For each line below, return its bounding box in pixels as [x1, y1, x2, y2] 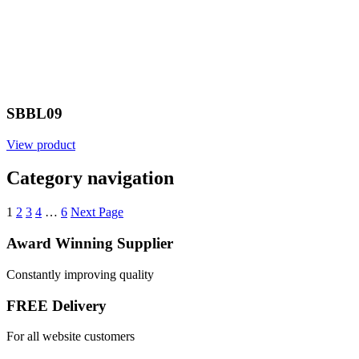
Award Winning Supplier [6, 235, 173, 252]
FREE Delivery [6, 296, 107, 314]
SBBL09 [6, 104, 63, 122]
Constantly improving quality [6, 267, 154, 281]
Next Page [71, 205, 123, 220]
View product [6, 137, 75, 151]
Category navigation [6, 167, 174, 189]
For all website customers [6, 329, 135, 344]
